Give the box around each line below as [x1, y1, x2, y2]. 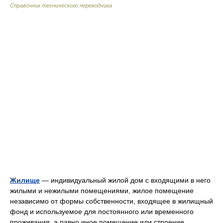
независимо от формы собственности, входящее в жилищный [10, 197, 213, 206]
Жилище [10, 176, 40, 185]
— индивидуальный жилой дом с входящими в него [40, 176, 211, 185]
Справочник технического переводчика [10, 2, 112, 9]
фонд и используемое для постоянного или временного [10, 208, 194, 216]
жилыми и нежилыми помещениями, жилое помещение [10, 187, 194, 195]
